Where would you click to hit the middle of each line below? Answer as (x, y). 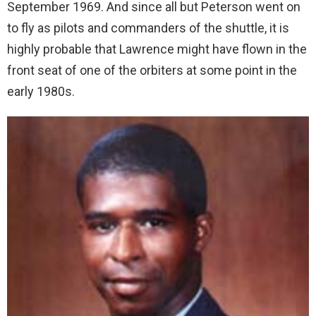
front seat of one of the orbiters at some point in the (152, 70)
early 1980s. (41, 91)
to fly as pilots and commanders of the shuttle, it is (148, 28)
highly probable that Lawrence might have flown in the (157, 49)
